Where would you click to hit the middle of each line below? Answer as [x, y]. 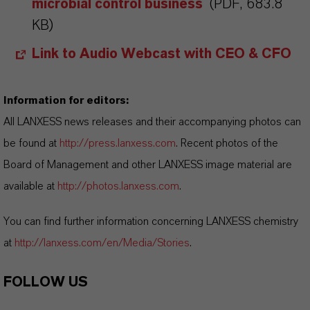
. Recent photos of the [227, 143]
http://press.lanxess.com [118, 143]
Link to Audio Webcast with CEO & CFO [162, 54]
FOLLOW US [46, 282]
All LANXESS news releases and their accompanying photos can [152, 122]
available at [30, 186]
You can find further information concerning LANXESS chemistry [151, 221]
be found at [31, 143]
